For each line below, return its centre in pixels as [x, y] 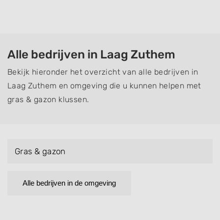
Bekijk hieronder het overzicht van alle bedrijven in [103, 72]
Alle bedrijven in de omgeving [69, 183]
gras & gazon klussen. [48, 99]
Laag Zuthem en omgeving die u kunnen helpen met [104, 86]
